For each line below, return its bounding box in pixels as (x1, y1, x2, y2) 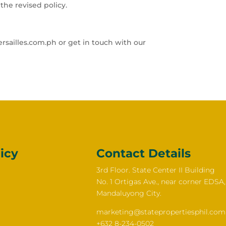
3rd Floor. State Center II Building (96, 165, 215, 175)
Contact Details (96, 146, 191, 161)
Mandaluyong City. (96, 189, 162, 198)
